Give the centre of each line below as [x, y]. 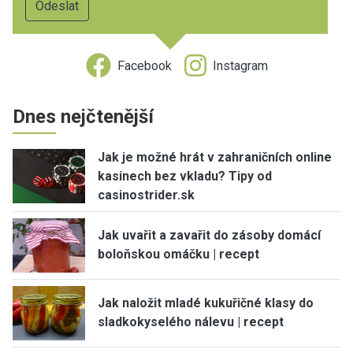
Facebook [144, 66]
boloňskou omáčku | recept [178, 255]
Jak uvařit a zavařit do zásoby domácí [209, 236]
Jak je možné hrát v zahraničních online [215, 157]
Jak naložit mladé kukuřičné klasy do [206, 303]
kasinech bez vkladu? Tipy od [185, 176]
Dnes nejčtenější [83, 116]
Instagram [240, 66]
